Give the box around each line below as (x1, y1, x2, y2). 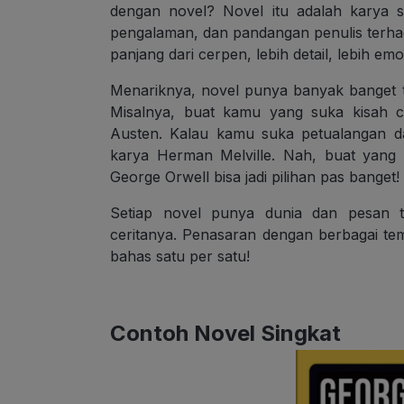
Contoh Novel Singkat (110, 320, 341, 347)
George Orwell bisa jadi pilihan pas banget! (110, 168, 399, 187)
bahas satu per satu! (110, 247, 250, 266)
